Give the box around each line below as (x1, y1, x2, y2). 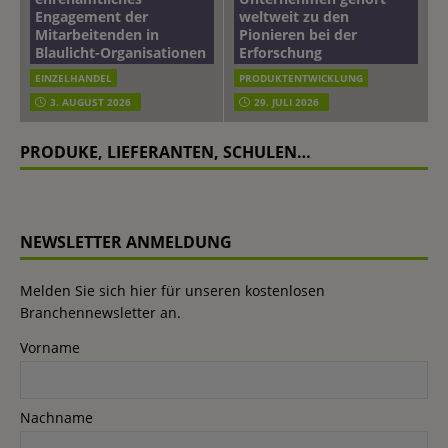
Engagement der (35, 7, 148, 27)
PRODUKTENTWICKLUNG (239, 71, 363, 86)
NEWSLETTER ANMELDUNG (20, 231, 232, 254)
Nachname (20, 408, 93, 428)
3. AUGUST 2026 (50, 95, 131, 110)
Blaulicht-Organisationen (35, 43, 206, 63)
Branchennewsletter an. (20, 303, 181, 323)
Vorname (20, 338, 80, 358)
